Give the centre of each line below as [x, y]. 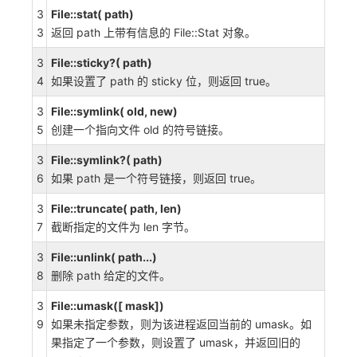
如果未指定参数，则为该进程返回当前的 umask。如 [181, 324]
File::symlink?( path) [107, 160]
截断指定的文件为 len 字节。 [123, 227]
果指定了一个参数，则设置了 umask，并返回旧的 [176, 342]
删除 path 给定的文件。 [111, 275]
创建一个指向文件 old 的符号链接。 [140, 129]
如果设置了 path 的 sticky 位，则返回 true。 [164, 81]
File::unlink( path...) [104, 257]
